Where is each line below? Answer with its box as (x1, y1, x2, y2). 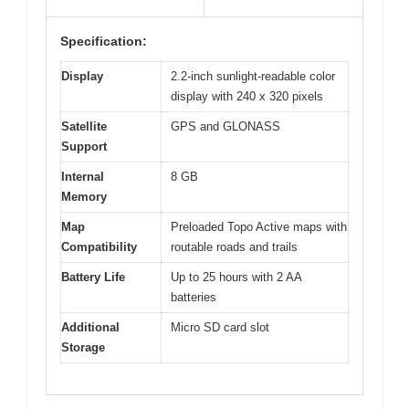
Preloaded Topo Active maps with (171, 219, 347, 234)
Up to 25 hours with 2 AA (171, 269, 302, 284)
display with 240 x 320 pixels (171, 89, 323, 103)
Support (61, 139, 107, 153)
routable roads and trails (171, 239, 298, 254)
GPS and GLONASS (171, 119, 280, 133)
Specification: (60, 33, 147, 48)
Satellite (61, 119, 107, 133)
